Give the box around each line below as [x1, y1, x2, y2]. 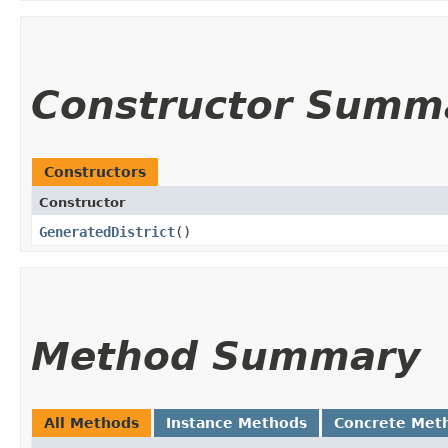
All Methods [44, 414, 139, 431]
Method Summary [31, 333, 420, 379]
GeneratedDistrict [39, 223, 175, 240]
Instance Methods [166, 414, 307, 431]
